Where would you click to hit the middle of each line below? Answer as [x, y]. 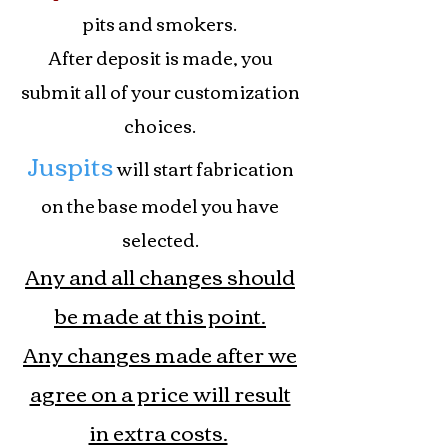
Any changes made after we [160, 353]
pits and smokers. [160, 22]
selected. [160, 238]
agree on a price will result [160, 392]
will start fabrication [205, 167]
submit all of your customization [160, 90]
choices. [160, 124]
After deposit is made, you [160, 56]
